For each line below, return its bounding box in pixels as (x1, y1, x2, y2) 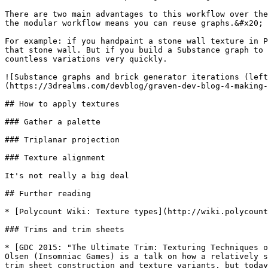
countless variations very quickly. (5, 54, 167, 63)
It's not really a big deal (5, 171, 129, 180)
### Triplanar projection (5, 135, 120, 144)
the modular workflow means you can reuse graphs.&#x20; (5, 19, 263, 28)
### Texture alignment (5, 153, 105, 162)
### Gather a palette (5, 117, 100, 126)
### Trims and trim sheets (5, 225, 124, 234)
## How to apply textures (5, 99, 120, 108)
